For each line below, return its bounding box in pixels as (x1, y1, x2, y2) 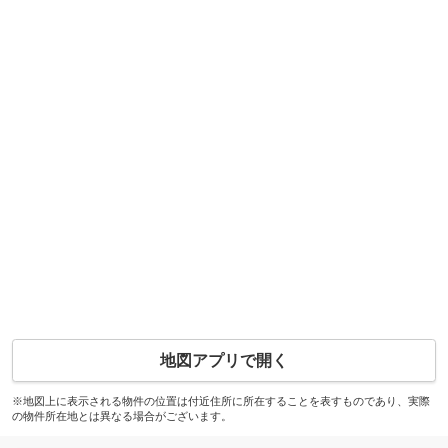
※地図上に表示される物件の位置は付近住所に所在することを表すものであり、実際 (11, 394, 430, 407)
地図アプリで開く (160, 351, 288, 369)
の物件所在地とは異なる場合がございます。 (11, 409, 232, 422)
